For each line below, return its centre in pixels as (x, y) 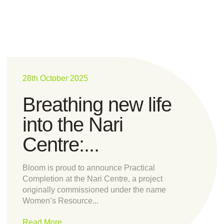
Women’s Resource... (60, 200)
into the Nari (72, 124)
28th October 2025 (55, 78)
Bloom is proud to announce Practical (88, 167)
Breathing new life (97, 104)
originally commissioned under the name (94, 189)
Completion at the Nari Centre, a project (92, 178)
